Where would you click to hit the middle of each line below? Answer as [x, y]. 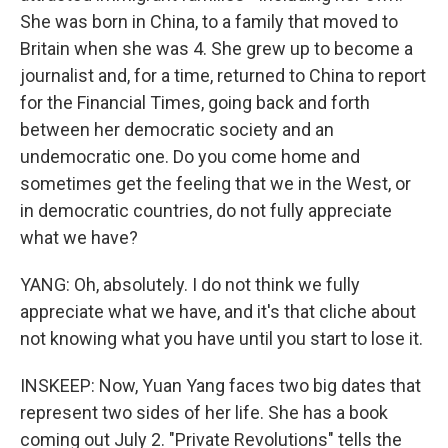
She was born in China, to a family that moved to [209, 21]
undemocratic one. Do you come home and [190, 156]
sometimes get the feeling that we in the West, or [215, 183]
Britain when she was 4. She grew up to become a [216, 48]
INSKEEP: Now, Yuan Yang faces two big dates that [220, 385]
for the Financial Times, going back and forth [195, 102]
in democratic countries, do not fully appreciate [206, 210]
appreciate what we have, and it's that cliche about [218, 311]
